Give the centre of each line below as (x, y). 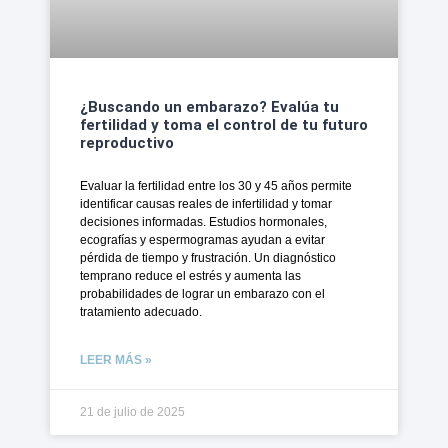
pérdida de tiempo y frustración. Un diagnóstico (208, 257)
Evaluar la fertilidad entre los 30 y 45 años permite (216, 185)
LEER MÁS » (116, 359)
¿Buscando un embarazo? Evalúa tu (209, 106)
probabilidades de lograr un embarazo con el (202, 293)
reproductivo (127, 142)
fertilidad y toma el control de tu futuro (224, 124)
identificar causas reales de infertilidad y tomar (206, 203)
